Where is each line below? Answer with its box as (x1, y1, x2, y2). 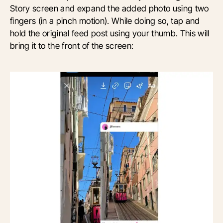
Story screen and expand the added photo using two (10, 3, 209, 14)
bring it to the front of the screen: (10, 40, 134, 51)
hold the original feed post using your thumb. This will (10, 28, 210, 39)
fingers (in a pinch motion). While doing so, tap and (10, 15, 200, 26)
